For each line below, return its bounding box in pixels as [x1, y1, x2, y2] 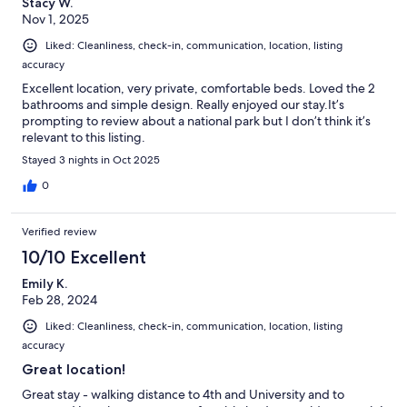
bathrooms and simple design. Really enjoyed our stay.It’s [22, 95, 344, 113]
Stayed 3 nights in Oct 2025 [22, 152, 160, 167]
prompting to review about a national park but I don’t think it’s [22, 112, 371, 129]
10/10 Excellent [22, 245, 146, 268]
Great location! [22, 360, 125, 378]
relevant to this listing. [22, 128, 145, 145]
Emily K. [22, 274, 67, 292]
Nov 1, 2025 [22, 10, 89, 27]
